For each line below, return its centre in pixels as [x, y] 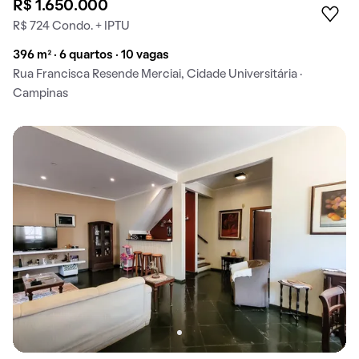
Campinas [40, 93]
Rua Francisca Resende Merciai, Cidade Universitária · [157, 74]
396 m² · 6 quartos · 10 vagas [91, 55]
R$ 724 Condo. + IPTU [71, 26]
